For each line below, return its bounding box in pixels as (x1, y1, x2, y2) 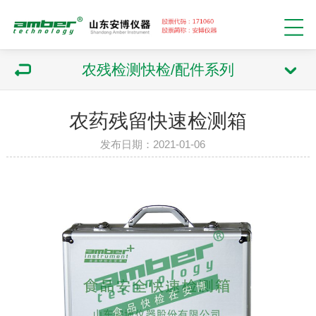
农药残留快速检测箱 (68, 110, 247, 132)
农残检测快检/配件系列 (82, 61, 234, 78)
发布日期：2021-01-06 (99, 138, 216, 150)
